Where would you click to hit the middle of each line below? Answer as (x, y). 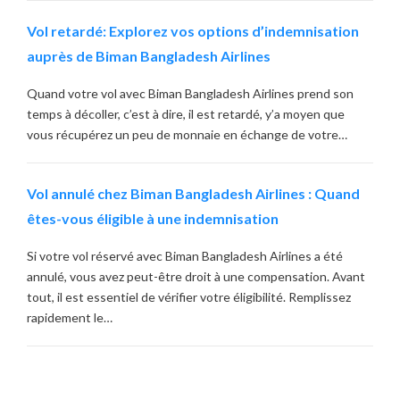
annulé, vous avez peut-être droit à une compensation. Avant (196, 277)
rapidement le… (70, 318)
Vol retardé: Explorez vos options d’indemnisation (193, 31)
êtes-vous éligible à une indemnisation (153, 219)
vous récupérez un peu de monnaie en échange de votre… (187, 135)
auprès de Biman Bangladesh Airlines (149, 56)
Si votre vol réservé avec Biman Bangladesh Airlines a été (185, 256)
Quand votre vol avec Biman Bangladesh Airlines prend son (190, 94)
